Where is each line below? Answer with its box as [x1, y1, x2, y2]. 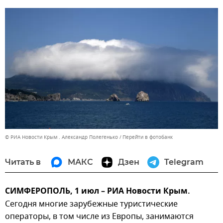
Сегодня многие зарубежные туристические [5, 198, 178, 210]
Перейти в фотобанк [122, 133, 173, 141]
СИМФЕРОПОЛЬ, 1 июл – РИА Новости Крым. [5, 185, 190, 198]
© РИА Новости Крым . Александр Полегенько [5, 133, 118, 141]
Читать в [5, 157, 41, 167]
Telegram [164, 157, 204, 167]
